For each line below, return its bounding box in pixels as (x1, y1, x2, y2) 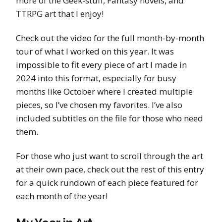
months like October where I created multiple (16, 86, 193, 98)
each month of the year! (16, 190, 108, 202)
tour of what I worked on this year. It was (16, 46, 174, 57)
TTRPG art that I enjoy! (16, 8, 104, 20)
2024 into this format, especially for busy (16, 72, 176, 84)
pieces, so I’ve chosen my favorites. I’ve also (16, 99, 182, 111)
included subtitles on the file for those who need (16, 112, 203, 124)
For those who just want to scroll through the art (16, 150, 203, 162)
